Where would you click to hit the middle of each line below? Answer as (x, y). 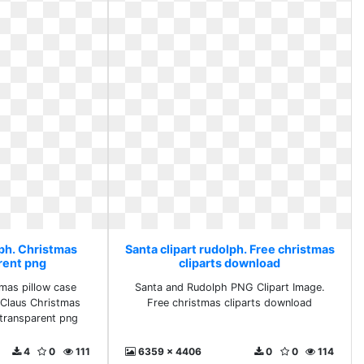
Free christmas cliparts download (230, 303)
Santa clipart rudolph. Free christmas (230, 249)
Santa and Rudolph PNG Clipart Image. (230, 287)
